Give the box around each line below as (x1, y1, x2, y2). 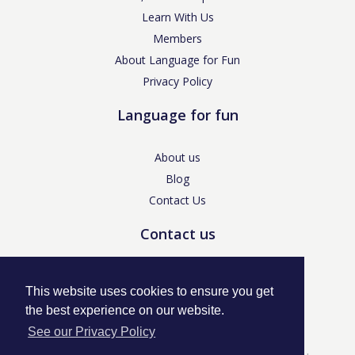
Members (153, 30, 202, 46)
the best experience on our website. (25, 303, 224, 318)
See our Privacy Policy (28, 325, 156, 339)
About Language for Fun (115, 52, 240, 67)
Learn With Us (141, 9, 214, 25)
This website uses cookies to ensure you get (25, 284, 273, 299)
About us (155, 149, 200, 165)
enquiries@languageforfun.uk (103, 268, 252, 284)
